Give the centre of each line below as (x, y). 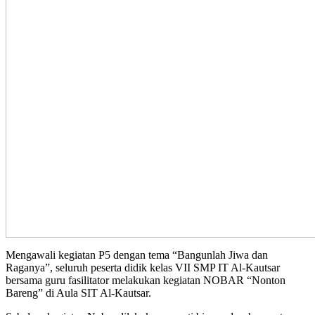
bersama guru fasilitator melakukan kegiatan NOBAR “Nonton (146, 281)
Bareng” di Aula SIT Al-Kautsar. (78, 293)
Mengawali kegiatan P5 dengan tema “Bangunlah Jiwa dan (137, 255)
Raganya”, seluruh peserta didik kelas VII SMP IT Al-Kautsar (143, 268)
